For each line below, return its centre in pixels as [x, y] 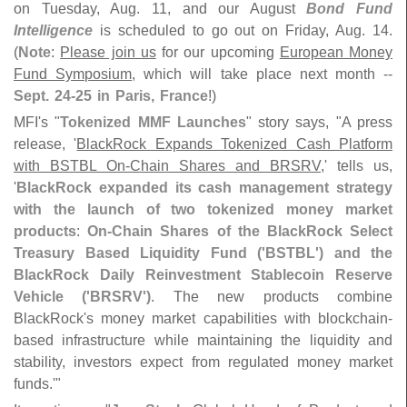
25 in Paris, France [142, 96]
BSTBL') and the [329, 253]
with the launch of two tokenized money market [203, 209]
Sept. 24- [45, 96]
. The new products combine [272, 297]
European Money [336, 52]
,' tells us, [357, 166]
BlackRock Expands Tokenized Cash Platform [235, 144]
